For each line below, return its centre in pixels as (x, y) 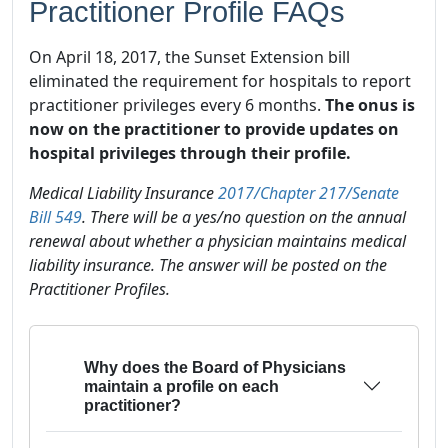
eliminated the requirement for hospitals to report (220, 80)
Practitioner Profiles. (99, 288)
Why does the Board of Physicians (214, 367)
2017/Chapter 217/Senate (308, 192)
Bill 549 (55, 216)
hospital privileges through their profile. (190, 152)
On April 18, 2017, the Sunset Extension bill (189, 56)
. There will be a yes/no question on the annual (244, 216)
